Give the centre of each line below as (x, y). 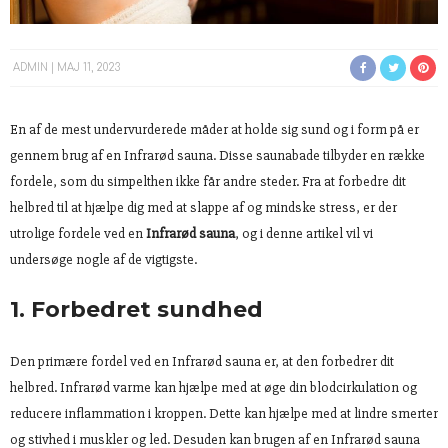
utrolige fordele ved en (78, 234)
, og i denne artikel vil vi (304, 234)
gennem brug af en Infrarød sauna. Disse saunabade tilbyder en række (217, 156)
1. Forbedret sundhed (136, 310)
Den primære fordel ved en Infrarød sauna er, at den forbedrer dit (202, 362)
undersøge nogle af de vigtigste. (103, 260)
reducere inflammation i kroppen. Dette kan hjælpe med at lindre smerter (224, 414)
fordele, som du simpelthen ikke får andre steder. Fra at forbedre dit (208, 182)
